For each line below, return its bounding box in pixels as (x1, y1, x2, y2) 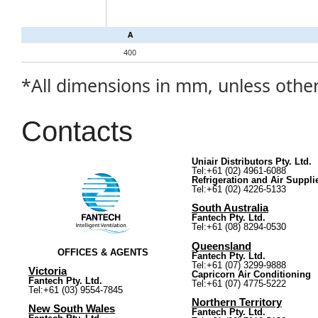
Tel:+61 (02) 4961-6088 (192, 165, 286, 176)
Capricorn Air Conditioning (192, 268, 311, 280)
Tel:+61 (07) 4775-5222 (192, 278, 286, 289)
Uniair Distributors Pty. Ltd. (192, 156, 312, 167)
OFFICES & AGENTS (57, 246, 148, 258)
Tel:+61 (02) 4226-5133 (192, 184, 286, 194)
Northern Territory (192, 296, 282, 308)
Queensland (192, 240, 251, 252)
